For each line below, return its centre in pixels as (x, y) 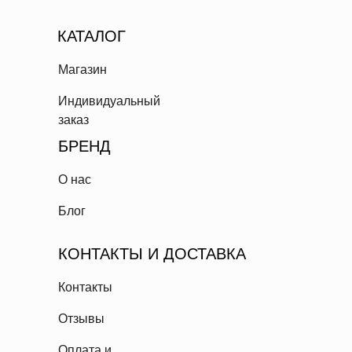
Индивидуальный (109, 101)
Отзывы (81, 319)
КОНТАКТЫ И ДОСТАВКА (152, 254)
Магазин (82, 70)
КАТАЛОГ (92, 36)
